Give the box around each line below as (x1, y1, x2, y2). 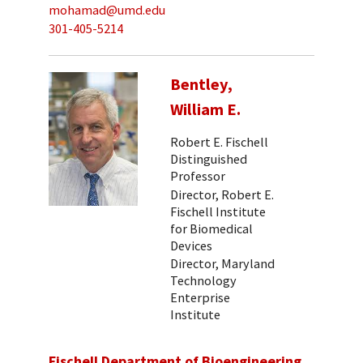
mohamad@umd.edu (49, 2, 165, 19)
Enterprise (170, 289, 230, 306)
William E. (170, 98, 241, 120)
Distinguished (170, 150, 247, 167)
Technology (170, 272, 237, 289)
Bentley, (170, 73, 233, 95)
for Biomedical (170, 220, 253, 237)
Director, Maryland (170, 255, 275, 272)
